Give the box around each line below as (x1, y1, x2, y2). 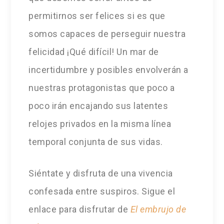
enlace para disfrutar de (28, 204, 130, 215)
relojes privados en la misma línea (28, 118, 171, 129)
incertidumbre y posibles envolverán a (28, 64, 188, 75)
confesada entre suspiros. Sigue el (28, 186, 175, 197)
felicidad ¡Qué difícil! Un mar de (28, 46, 159, 57)
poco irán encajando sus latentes (28, 100, 168, 111)
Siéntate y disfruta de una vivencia (28, 168, 173, 179)
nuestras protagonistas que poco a (28, 82, 175, 93)
